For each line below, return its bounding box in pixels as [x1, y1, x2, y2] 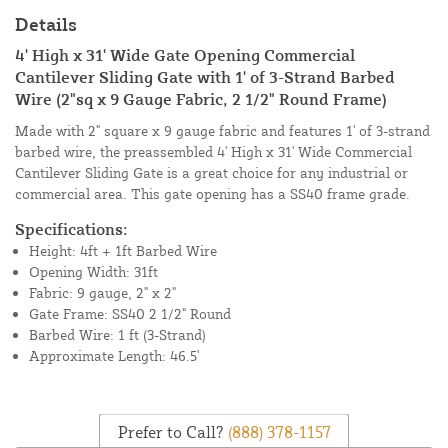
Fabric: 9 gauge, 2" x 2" [29, 284, 176, 302]
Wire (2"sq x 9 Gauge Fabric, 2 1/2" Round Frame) [15, 89, 387, 110]
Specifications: [15, 219, 128, 240]
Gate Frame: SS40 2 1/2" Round [29, 305, 231, 323]
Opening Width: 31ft [29, 263, 158, 281]
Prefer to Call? [117, 421, 224, 442]
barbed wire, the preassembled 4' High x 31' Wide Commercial [15, 143, 412, 161]
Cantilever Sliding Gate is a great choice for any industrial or [15, 164, 408, 182]
